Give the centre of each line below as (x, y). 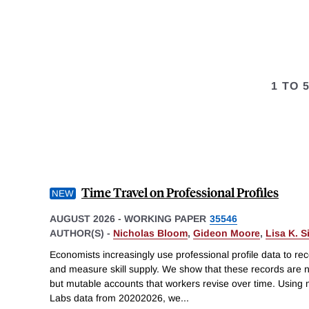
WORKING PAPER (165, 218)
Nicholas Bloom (150, 233)
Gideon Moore (227, 233)
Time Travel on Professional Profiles (180, 192)
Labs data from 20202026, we (115, 298)
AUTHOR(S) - (81, 233)
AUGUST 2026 (82, 218)
